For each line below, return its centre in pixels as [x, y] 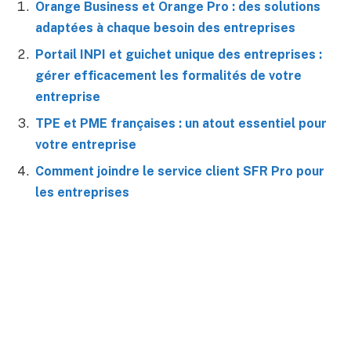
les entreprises [82, 192]
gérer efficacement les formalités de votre [168, 75]
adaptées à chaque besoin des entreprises [165, 27]
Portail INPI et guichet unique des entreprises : [179, 54]
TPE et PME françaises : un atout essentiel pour [181, 123]
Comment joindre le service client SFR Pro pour [180, 171]
